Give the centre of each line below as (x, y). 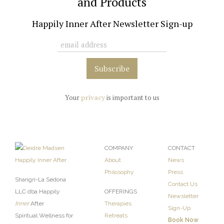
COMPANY (119, 148)
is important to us (132, 98)
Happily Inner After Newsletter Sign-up (112, 24)
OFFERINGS (121, 192)
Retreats (116, 216)
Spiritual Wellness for (44, 216)
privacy (93, 98)
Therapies (118, 204)
